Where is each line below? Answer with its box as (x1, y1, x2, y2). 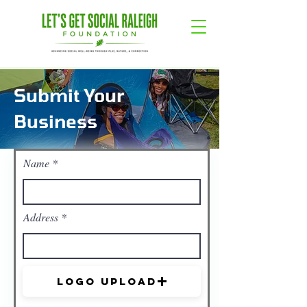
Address (23, 210, 58, 224)
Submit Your (14, 84, 124, 106)
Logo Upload (56, 274, 157, 288)
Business (14, 110, 97, 132)
